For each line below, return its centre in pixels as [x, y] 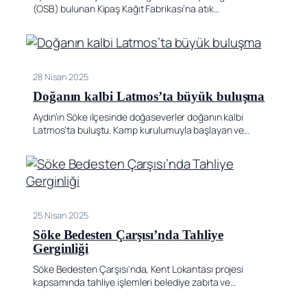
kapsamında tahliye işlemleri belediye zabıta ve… [135, 282]
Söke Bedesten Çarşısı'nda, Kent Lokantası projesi [138, 269]
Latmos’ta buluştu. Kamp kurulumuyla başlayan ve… [142, 130]
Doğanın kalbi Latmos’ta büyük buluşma [149, 96]
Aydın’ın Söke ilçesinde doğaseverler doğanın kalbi [138, 116]
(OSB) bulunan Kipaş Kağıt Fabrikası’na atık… [126, 8]
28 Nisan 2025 [61, 76]
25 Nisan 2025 [61, 215]
